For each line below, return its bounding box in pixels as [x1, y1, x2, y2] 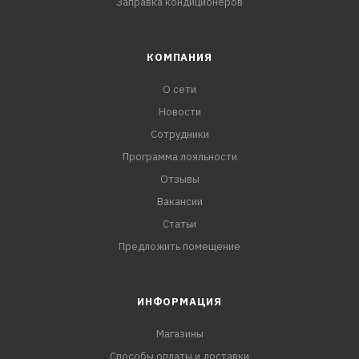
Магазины [155, 327, 204, 341]
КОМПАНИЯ [147, 50, 212, 65]
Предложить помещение [119, 240, 240, 254]
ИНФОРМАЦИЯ [137, 295, 222, 309]
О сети [163, 83, 196, 97]
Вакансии [156, 195, 203, 209]
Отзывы [159, 172, 200, 187]
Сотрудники [150, 127, 209, 142]
